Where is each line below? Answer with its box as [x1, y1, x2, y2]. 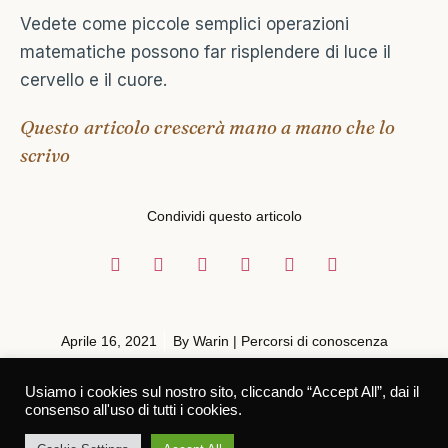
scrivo [20, 143, 71, 167]
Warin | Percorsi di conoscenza [188, 332, 388, 349]
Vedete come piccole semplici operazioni [20, 13, 349, 34]
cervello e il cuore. [20, 69, 167, 90]
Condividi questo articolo [146, 207, 302, 224]
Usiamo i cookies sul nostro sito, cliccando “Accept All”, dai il [25, 384, 419, 400]
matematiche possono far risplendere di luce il [20, 41, 391, 62]
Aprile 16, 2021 [60, 332, 157, 349]
